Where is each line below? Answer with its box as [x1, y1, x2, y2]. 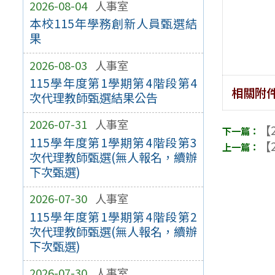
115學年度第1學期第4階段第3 [29, 134, 198, 152]
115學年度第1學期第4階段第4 [29, 74, 198, 92]
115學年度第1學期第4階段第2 [29, 207, 198, 225]
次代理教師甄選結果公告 [29, 89, 158, 107]
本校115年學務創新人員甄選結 [29, 15, 198, 33]
